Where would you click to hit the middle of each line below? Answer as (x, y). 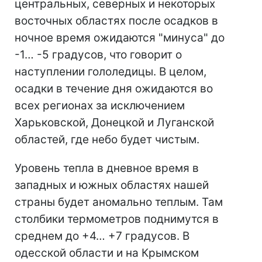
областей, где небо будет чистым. (107, 140)
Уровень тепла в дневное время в (107, 168)
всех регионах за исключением (100, 106)
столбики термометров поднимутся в (117, 219)
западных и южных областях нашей (112, 185)
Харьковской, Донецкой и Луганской (114, 123)
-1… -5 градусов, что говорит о (98, 55)
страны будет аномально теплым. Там (119, 202)
